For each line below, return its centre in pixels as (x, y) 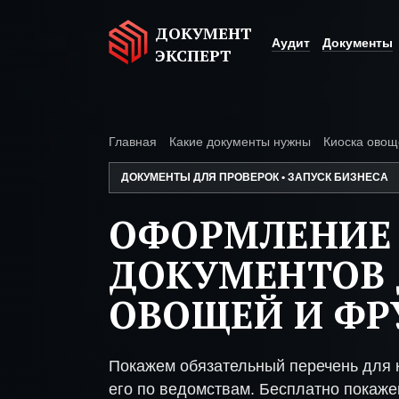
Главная (133, 142)
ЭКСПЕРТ (193, 55)
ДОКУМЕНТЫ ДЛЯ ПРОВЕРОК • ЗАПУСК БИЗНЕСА (255, 177)
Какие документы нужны (240, 142)
